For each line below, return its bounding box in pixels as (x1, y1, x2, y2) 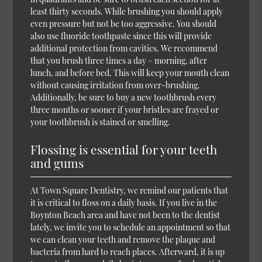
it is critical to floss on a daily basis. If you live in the (30, 196, 218, 208)
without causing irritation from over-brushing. (30, 79, 201, 91)
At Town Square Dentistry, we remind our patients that (30, 184, 229, 196)
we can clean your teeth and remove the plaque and (30, 233, 216, 245)
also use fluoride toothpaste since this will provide (30, 30, 212, 42)
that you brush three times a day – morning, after (30, 54, 208, 66)
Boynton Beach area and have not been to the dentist (30, 209, 220, 220)
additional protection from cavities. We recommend (30, 42, 218, 54)
